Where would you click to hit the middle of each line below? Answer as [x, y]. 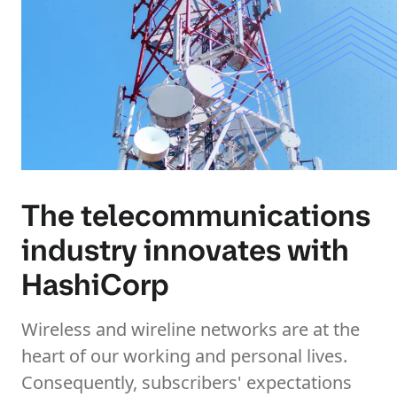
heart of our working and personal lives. [184, 356]
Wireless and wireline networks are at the [191, 329]
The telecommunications [196, 215]
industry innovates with [185, 250]
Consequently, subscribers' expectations [187, 382]
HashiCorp [95, 284]
